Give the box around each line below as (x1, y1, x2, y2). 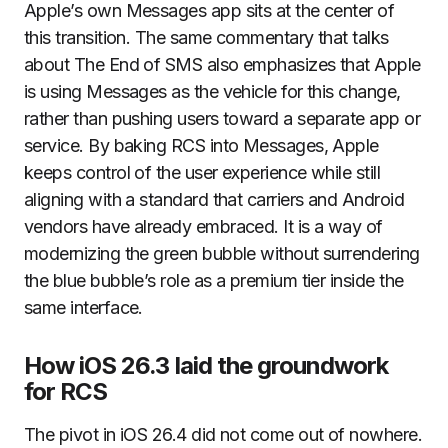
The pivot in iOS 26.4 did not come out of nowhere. (24, 424, 422, 445)
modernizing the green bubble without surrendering (24, 243, 420, 264)
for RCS (24, 377, 108, 406)
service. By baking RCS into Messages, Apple (24, 135, 379, 156)
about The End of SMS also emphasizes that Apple (24, 54, 421, 75)
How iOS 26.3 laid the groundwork (24, 351, 389, 380)
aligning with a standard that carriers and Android (24, 189, 404, 210)
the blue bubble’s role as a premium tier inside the (24, 270, 404, 291)
